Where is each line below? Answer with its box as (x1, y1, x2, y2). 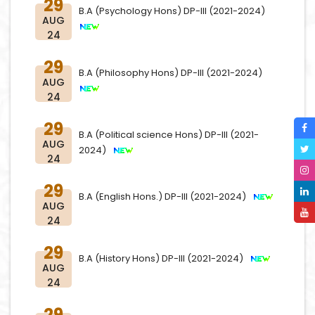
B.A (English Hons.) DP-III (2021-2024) (79, 190, 252, 203)
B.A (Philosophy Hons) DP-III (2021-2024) (79, 66, 266, 79)
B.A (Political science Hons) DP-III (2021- (79, 128, 259, 141)
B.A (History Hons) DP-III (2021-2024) (79, 252, 250, 265)
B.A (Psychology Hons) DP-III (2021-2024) (79, 4, 269, 18)
